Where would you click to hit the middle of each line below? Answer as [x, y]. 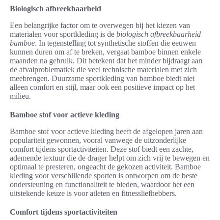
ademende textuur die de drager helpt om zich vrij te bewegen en [110, 158]
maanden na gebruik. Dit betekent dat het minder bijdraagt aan [106, 61]
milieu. [20, 96]
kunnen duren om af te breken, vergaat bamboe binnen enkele [105, 52]
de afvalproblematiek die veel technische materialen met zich [103, 70]
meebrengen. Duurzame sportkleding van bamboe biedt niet [102, 79]
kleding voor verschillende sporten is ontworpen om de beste [104, 176]
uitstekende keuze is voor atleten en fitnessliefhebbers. [93, 193]
